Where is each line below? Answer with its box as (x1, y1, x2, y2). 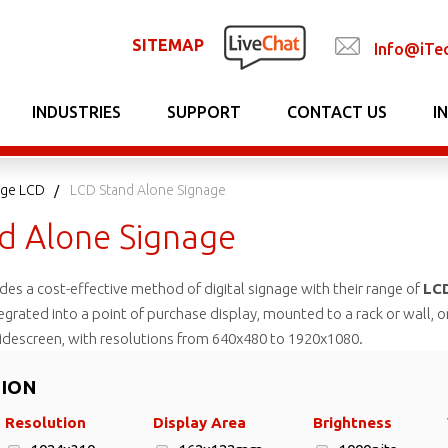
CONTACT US (287, 103, 387, 121)
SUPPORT (167, 103, 241, 121)
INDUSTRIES (32, 103, 121, 121)
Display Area (153, 414, 246, 431)
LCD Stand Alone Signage (70, 182, 226, 198)
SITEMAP (132, 36, 204, 54)
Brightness (313, 414, 392, 431)
